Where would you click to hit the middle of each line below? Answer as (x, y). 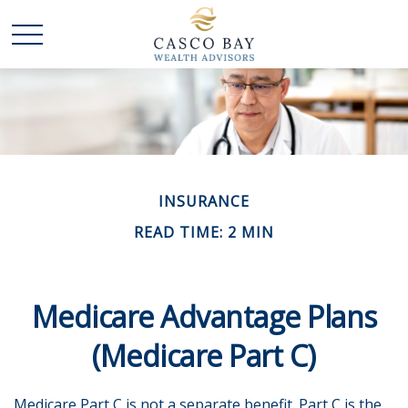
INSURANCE (204, 201)
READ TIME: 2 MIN (204, 232)
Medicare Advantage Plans (204, 316)
